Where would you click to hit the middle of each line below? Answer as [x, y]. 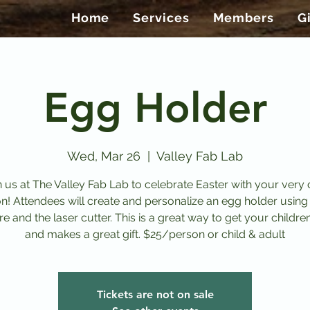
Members [243, 18]
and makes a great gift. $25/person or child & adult [155, 235]
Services [161, 18]
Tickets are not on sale [155, 295]
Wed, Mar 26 [104, 156]
